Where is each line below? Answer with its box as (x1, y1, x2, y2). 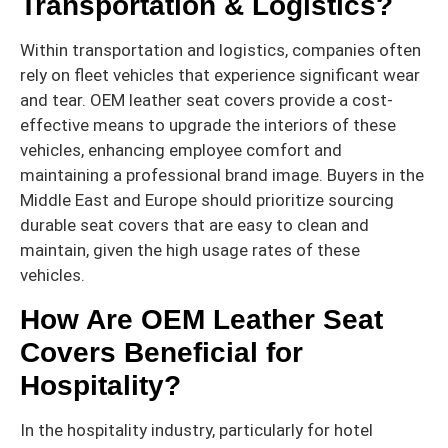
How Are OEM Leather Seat (20, 303, 383, 335)
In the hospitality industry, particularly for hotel (20, 419, 373, 440)
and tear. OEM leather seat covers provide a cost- (20, 90, 393, 111)
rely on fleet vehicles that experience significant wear (20, 65, 420, 86)
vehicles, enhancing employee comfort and (20, 140, 342, 161)
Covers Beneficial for (20, 336, 303, 368)
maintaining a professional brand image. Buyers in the (20, 165, 424, 186)
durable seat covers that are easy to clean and (20, 215, 369, 236)
